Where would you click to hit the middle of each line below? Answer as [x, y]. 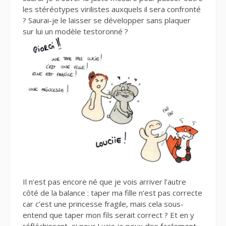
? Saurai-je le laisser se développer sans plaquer [107, 20]
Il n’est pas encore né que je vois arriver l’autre [104, 181]
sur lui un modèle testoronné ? [75, 32]
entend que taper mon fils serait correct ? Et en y [108, 215]
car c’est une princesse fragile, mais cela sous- [103, 204]
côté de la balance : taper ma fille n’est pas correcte [112, 192]
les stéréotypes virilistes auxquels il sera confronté [112, 9]
